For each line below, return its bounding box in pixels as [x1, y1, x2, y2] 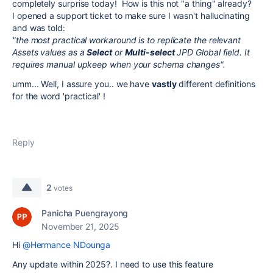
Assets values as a [12, 47, 87, 57]
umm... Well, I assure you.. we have [12, 79, 152, 89]
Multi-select [124, 47, 175, 57]
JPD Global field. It [174, 47, 250, 57]
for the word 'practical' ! [12, 91, 105, 101]
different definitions [176, 79, 255, 89]
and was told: [12, 23, 65, 33]
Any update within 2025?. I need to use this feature [12, 259, 213, 269]
